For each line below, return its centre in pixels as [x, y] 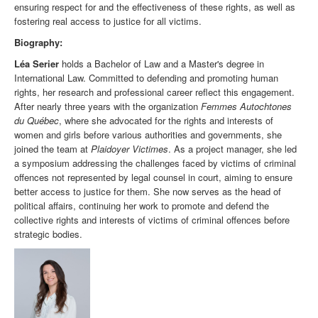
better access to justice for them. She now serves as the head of [148, 192]
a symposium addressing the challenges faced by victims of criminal [155, 163]
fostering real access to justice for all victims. [108, 21]
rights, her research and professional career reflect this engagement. [154, 92]
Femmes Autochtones [246, 106]
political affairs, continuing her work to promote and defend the [142, 206]
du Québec [37, 121]
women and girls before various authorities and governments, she [148, 135]
